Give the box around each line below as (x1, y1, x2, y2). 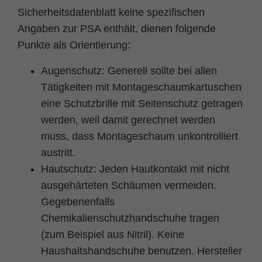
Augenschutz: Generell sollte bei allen (41, 64, 217, 77)
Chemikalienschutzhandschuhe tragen (41, 212, 219, 224)
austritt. (41, 146, 75, 158)
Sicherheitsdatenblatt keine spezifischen (18, 6, 205, 18)
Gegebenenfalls (41, 195, 115, 208)
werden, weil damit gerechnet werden (41, 113, 215, 126)
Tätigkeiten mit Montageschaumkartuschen (41, 81, 242, 93)
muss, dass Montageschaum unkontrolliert (41, 130, 238, 142)
